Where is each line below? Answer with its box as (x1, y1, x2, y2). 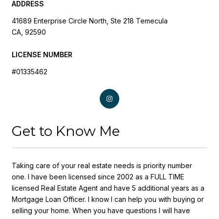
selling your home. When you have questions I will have (12, 206, 190, 215)
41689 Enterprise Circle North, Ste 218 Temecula (12, 16, 168, 25)
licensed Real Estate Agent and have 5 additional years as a (12, 184, 204, 193)
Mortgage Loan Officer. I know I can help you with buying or (12, 195, 204, 204)
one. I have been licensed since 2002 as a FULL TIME (12, 173, 184, 181)
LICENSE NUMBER (12, 50, 72, 59)
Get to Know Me (12, 123, 120, 140)
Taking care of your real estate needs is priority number (12, 161, 192, 170)
